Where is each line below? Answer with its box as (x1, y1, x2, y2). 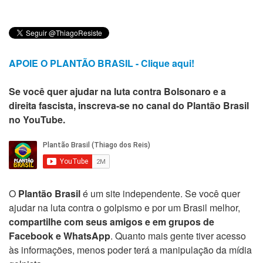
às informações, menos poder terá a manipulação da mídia (9, 243, 252, 257)
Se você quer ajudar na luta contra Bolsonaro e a (9, 85, 226, 99)
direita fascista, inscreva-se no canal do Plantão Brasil (9, 99, 249, 113)
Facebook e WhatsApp (9, 229, 110, 243)
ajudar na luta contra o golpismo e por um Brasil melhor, (9, 201, 240, 215)
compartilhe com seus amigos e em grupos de (9, 215, 214, 229)
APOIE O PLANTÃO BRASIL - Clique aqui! (9, 56, 194, 70)
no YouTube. (9, 113, 65, 127)
